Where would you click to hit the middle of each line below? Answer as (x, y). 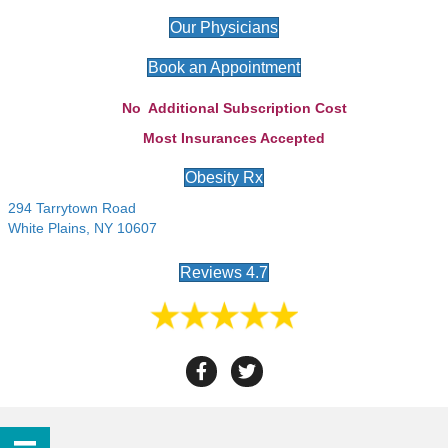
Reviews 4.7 (224, 272)
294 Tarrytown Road (72, 208)
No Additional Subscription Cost (234, 108)
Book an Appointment (224, 67)
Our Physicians (224, 27)
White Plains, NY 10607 (82, 228)
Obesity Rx (224, 177)
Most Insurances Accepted (234, 138)
